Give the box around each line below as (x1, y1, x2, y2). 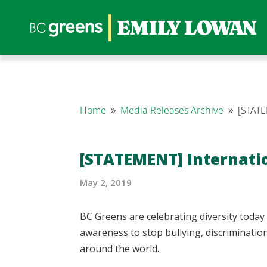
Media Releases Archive (120, 103, 224, 117)
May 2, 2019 (80, 176, 132, 189)
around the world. (80, 241, 160, 255)
